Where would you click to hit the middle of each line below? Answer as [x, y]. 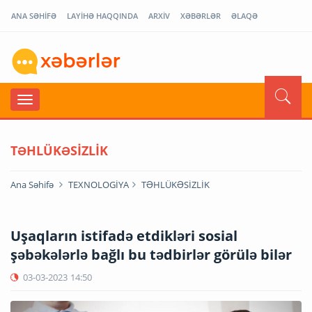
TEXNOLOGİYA [99, 184]
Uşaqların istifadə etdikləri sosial [124, 235]
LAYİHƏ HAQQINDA [102, 16]
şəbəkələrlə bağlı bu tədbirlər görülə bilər [151, 254]
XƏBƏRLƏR [201, 16]
